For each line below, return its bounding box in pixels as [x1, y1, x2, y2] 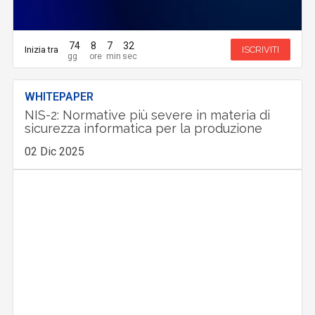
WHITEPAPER [25, 90, 94, 104]
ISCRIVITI [241, 44, 279, 55]
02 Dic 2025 [25, 145, 85, 159]
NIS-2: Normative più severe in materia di [25, 108, 271, 123]
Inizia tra [25, 44, 59, 55]
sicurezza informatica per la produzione [25, 121, 263, 136]
